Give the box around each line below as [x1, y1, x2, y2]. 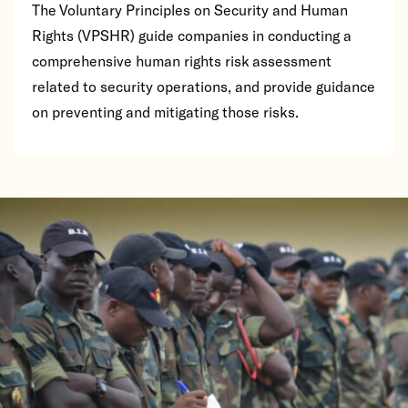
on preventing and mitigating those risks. [32, 103, 299, 120]
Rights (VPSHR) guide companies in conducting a [32, 26, 352, 44]
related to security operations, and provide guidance [32, 77, 375, 95]
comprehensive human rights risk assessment [32, 52, 331, 69]
